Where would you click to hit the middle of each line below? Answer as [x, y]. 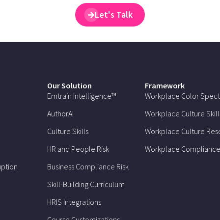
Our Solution [70, 86]
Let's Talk [113, 15]
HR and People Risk [78, 149]
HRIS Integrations [74, 202]
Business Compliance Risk [88, 167]
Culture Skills [68, 131]
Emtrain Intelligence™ [82, 96]
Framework [165, 86]
